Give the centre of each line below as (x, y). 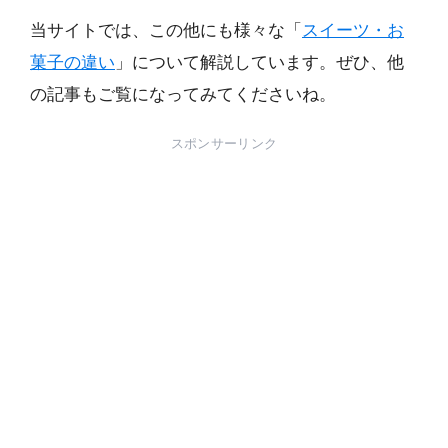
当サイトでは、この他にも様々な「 (166, 31)
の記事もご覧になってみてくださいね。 (183, 95)
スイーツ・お (353, 31)
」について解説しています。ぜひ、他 (259, 63)
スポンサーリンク (224, 143)
